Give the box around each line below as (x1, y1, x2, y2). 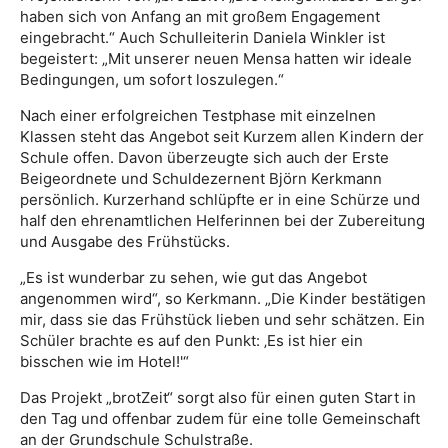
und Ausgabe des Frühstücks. (20, 231, 230, 251)
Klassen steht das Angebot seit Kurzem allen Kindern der (20, 126, 424, 146)
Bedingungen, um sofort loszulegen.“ (20, 69, 284, 89)
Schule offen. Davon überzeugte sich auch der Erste (20, 147, 389, 167)
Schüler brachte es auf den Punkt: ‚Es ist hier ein (20, 330, 363, 350)
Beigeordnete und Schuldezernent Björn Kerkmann (20, 168, 382, 188)
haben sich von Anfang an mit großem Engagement (20, 6, 380, 26)
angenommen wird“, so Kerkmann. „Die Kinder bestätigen (20, 288, 426, 308)
